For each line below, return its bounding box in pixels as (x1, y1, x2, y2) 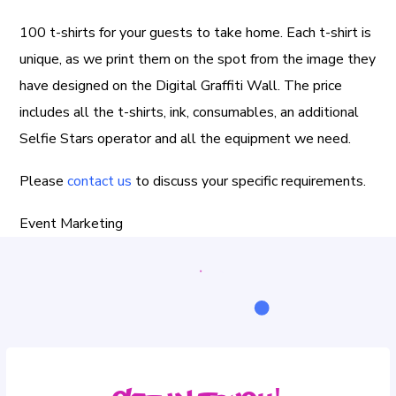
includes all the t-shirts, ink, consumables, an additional (19, 102, 360, 122)
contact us (67, 171, 133, 191)
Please (19, 171, 68, 191)
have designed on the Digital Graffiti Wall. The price (19, 75, 343, 95)
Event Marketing (19, 213, 124, 233)
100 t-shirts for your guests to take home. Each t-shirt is (19, 22, 372, 42)
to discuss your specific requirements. (132, 171, 367, 191)
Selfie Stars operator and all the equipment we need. (19, 128, 352, 148)
